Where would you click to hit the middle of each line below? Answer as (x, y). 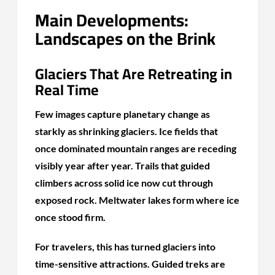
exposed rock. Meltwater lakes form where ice (137, 199)
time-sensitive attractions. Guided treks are (130, 263)
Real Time (67, 90)
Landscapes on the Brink (126, 38)
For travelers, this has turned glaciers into (126, 246)
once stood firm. (71, 217)
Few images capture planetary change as (123, 114)
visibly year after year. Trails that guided (123, 165)
